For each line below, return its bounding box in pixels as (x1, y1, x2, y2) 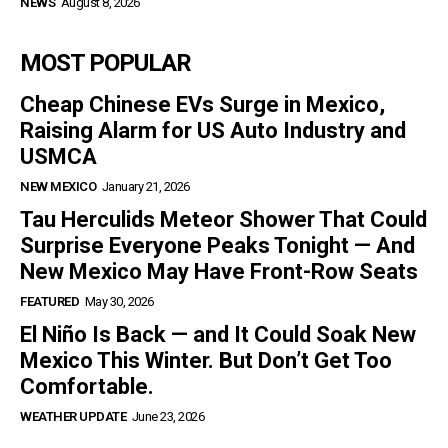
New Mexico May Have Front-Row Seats (20, 258, 418, 284)
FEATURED (20, 293, 79, 309)
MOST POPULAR (20, 48, 191, 77)
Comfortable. (20, 373, 154, 399)
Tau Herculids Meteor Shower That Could (20, 206, 427, 232)
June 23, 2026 (131, 408, 204, 424)
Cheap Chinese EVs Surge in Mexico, (20, 91, 385, 117)
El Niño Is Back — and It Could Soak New (20, 321, 416, 347)
